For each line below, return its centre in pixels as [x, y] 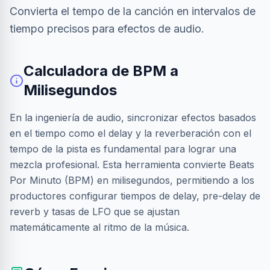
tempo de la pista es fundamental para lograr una [123, 149]
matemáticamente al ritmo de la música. [99, 227]
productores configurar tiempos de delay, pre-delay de [135, 196]
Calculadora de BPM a [101, 71]
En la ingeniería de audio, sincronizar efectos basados [133, 118]
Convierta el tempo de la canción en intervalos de [133, 11]
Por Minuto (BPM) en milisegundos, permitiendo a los [132, 180]
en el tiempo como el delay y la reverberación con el [130, 133]
